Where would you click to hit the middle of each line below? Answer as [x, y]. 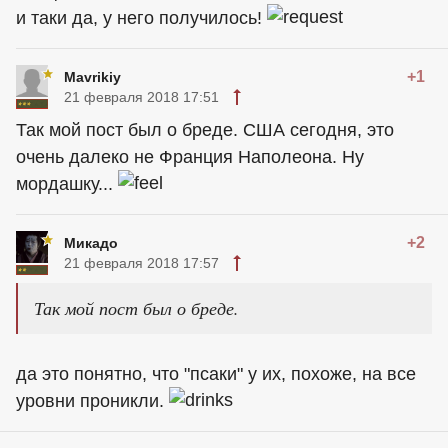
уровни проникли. [92, 401]
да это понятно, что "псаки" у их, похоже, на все [216, 374]
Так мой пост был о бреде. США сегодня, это [205, 130]
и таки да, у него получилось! [141, 18]
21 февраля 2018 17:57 [141, 263]
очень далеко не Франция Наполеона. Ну [190, 157]
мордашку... [67, 184]
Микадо [91, 243]
